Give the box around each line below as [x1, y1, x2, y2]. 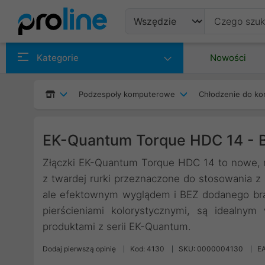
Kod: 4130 [130, 244, 164, 253]
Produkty [134, 43, 185, 57]
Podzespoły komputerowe [79, 89, 175, 99]
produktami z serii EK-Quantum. [43, 221, 191, 232]
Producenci [134, 72, 198, 86]
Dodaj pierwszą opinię [43, 244, 116, 253]
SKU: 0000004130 [179, 244, 243, 253]
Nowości [210, 52, 246, 63]
